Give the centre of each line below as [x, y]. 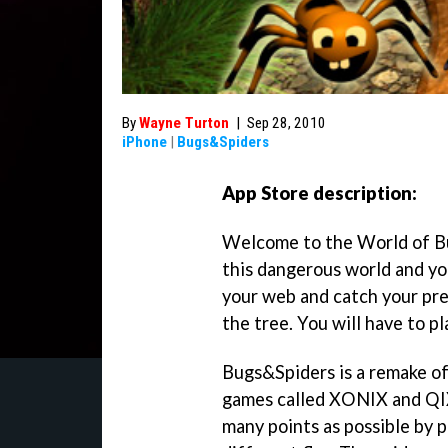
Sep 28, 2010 [286, 123]
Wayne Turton [184, 123]
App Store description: [319, 193]
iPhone [144, 142]
